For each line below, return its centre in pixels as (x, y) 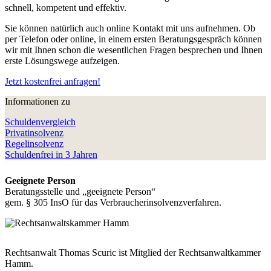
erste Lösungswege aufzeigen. (62, 60)
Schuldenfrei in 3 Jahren (51, 154)
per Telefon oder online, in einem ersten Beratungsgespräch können (133, 39)
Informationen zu (38, 101)
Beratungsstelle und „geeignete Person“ (80, 191)
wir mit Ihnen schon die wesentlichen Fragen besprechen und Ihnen (134, 50)
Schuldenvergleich (40, 122)
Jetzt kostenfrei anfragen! (53, 81)
